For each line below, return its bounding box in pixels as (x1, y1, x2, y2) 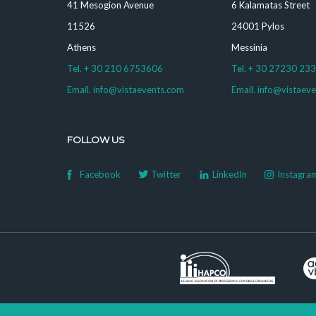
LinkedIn (212, 168, 247, 180)
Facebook (79, 168, 121, 180)
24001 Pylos (231, 20, 285, 32)
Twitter (151, 168, 181, 180)
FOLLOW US (66, 134, 125, 145)
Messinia (231, 42, 268, 53)
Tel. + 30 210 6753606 (66, 63, 163, 74)
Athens (66, 42, 96, 53)
